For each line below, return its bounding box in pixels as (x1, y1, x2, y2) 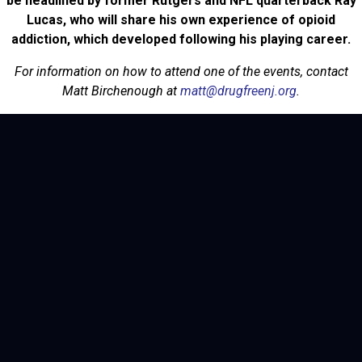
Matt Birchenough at (62, 83, 180, 99)
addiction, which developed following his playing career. (11, 32, 351, 48)
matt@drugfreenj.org (180, 83, 297, 99)
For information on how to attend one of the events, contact (14, 64, 348, 80)
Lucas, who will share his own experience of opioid (27, 12, 335, 28)
